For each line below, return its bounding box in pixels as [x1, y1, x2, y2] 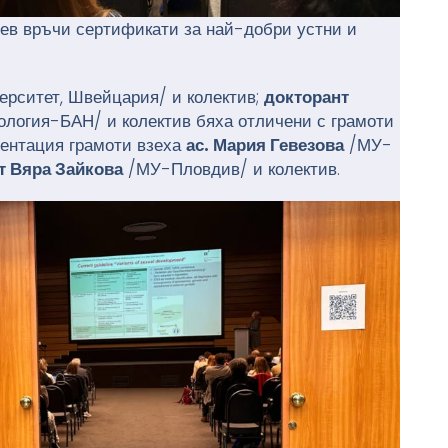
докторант [264, 85, 350, 110]
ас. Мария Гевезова [186, 133, 345, 158]
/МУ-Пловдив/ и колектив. [123, 157, 341, 182]
